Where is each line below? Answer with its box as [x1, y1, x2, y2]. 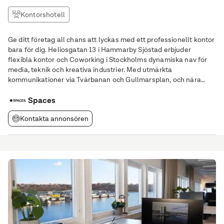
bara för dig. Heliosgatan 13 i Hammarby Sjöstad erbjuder [8, 45, 48, 54]
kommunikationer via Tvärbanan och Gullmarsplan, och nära [8, 75, 201, 84]
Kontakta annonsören [20, 114, 88, 123]
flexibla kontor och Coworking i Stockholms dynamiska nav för [8, 55, 207, 64]
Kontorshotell [20, 10, 65, 19]
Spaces [28, 95, 55, 105]
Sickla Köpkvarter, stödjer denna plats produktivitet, [8, 85, 174, 94]
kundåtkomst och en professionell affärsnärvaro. [8, 95, 165, 104]
